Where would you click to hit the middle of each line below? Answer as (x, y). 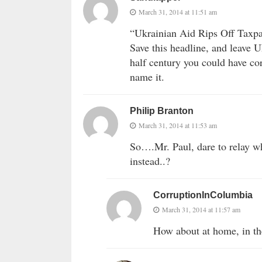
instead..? (150, 161)
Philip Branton (162, 111)
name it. (147, 77)
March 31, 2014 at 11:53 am (178, 125)
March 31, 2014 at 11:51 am (178, 12)
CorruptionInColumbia (203, 195)
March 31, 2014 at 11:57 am (201, 210)
